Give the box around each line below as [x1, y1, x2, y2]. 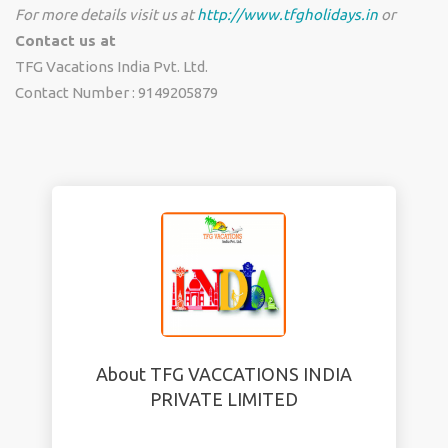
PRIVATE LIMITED [149, 389, 298, 409]
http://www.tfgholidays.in [197, 6, 378, 23]
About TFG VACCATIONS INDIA [95, 364, 352, 384]
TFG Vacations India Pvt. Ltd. [15, 58, 208, 75]
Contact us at [15, 32, 116, 49]
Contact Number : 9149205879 [15, 84, 218, 101]
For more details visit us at [15, 6, 194, 23]
